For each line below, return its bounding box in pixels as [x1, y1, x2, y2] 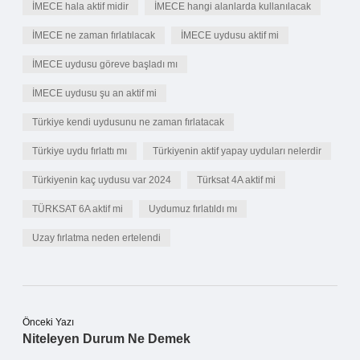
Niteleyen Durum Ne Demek [22, 332, 190, 346]
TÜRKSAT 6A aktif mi [32, 203, 123, 215]
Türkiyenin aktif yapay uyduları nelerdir [153, 145, 321, 157]
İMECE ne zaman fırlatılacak [32, 30, 155, 41]
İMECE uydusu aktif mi [181, 30, 279, 41]
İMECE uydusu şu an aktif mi [32, 88, 157, 99]
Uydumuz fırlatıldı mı [149, 203, 237, 215]
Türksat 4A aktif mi [197, 174, 276, 186]
